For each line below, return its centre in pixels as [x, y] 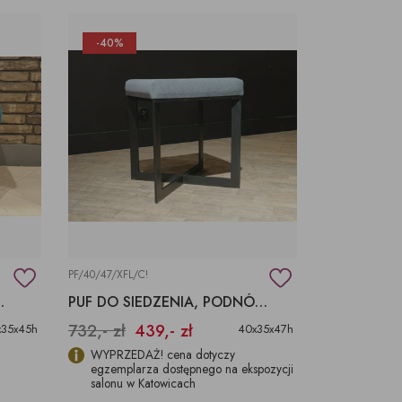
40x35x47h [266, 329]
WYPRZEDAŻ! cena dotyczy [163, 355]
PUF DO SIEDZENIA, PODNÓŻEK [261, 302]
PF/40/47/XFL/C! [108, 275]
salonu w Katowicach [143, 384]
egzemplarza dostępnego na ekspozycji [192, 369]
